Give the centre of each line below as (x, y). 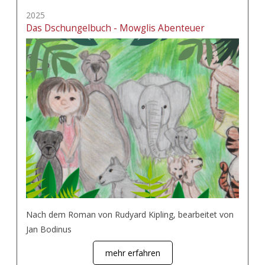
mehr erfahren (132, 253)
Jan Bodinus (49, 229)
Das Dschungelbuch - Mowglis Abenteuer (115, 28)
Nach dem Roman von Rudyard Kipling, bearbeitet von (130, 214)
